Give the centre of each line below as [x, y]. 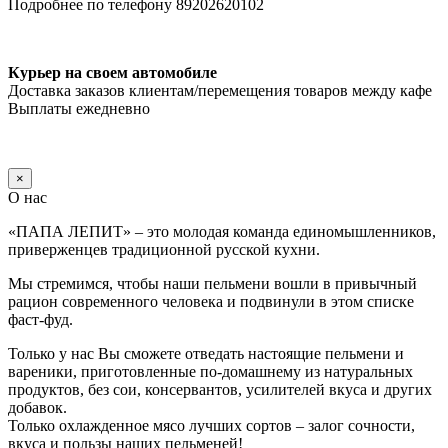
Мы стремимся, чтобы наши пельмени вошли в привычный [212, 284]
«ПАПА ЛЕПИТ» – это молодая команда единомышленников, [222, 232]
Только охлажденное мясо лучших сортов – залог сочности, [211, 426]
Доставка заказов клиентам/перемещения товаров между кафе [220, 91]
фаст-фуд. [40, 320]
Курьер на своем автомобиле [112, 73]
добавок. [37, 408]
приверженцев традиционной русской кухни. [164, 250]
